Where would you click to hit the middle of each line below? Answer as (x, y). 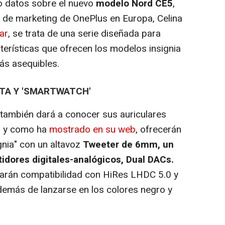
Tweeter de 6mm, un (128, 144)
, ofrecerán (158, 129)
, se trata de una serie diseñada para (84, 33)
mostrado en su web (92, 129)
